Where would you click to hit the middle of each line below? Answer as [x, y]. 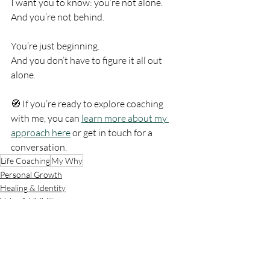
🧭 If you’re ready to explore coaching [88, 104]
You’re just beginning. [55, 46]
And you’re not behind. [58, 17]
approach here [41, 133]
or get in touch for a [112, 133]
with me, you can [46, 118]
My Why [67, 161]
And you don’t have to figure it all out [87, 60]
